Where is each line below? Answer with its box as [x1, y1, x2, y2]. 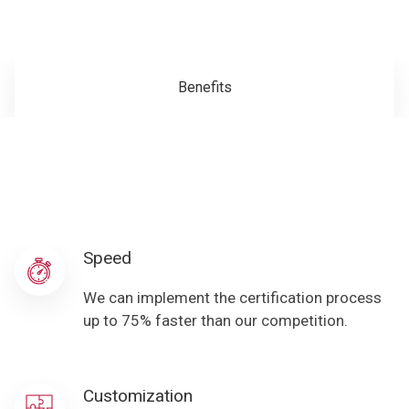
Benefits [177, 79, 232, 97]
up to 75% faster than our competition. [82, 311, 348, 330]
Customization [82, 384, 193, 406]
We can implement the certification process [82, 288, 382, 308]
